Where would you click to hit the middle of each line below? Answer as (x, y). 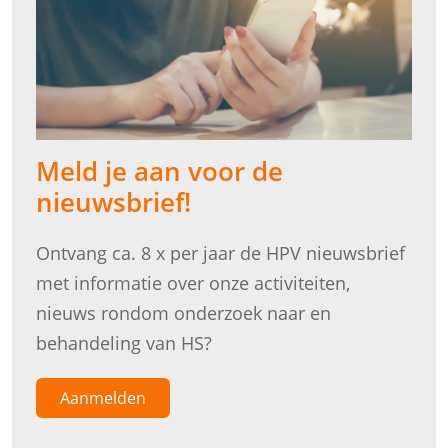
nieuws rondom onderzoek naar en (183, 312)
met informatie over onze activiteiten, (193, 282)
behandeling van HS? (124, 342)
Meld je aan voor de (159, 170)
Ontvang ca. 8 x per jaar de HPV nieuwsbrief (220, 252)
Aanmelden (103, 397)
